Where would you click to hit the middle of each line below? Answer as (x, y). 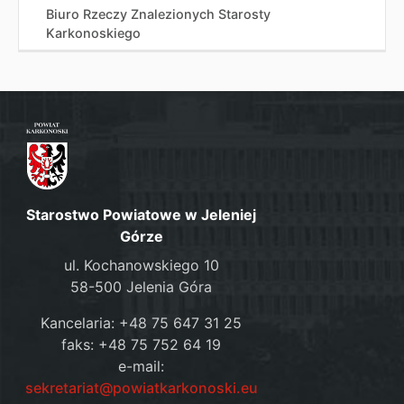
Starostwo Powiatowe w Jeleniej (142, 214)
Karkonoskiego (93, 33)
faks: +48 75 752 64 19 (142, 344)
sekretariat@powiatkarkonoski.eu (141, 387)
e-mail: (142, 366)
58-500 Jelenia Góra (142, 286)
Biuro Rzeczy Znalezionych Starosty (158, 14)
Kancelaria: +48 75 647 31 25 (142, 322)
